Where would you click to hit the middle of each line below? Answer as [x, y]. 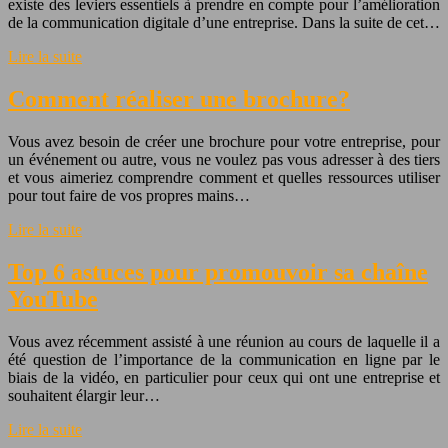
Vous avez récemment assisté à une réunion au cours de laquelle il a [224, 342]
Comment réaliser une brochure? [179, 99]
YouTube [53, 299]
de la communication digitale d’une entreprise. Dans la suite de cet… [224, 23]
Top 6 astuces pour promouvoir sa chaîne [218, 272]
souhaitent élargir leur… [84, 396]
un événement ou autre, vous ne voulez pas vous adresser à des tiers [224, 160]
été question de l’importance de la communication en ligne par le [224, 360]
